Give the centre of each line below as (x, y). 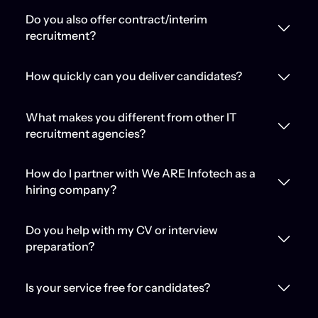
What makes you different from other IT (131, 117)
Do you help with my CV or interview (121, 230)
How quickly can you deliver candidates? (133, 76)
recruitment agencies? (85, 133)
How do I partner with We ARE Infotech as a (140, 174)
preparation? (60, 247)
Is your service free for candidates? (117, 287)
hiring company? (71, 190)
